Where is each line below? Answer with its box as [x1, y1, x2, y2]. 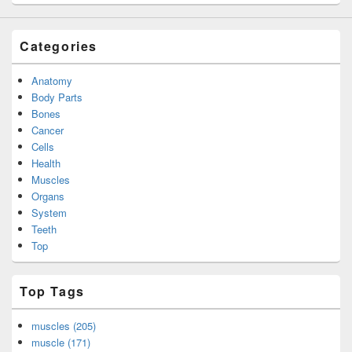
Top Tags [20, 282, 85, 301]
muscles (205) [31, 318, 96, 334]
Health [31, 156, 60, 171]
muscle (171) [31, 335, 90, 350]
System [31, 205, 67, 221]
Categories [20, 37, 97, 56]
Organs [31, 189, 64, 204]
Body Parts [31, 90, 82, 105]
